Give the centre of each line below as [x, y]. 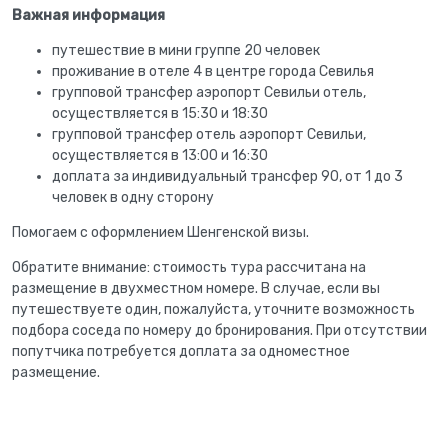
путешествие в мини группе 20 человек [186, 50]
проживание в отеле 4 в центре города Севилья [213, 71]
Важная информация [88, 15]
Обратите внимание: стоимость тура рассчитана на [189, 267]
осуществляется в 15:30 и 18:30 [160, 113]
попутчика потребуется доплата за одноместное [181, 351]
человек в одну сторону [133, 197]
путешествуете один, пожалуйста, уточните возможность [213, 309]
